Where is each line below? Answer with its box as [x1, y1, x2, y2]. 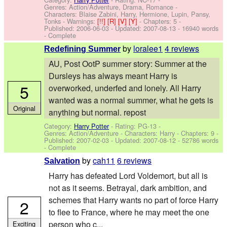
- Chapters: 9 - [175, 128, 219, 138]
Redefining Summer [44, 45, 121, 54]
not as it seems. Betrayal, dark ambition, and [48, 181, 207, 194]
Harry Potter [74, 121, 109, 131]
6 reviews [117, 155, 152, 167]
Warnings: [67, 16, 98, 26]
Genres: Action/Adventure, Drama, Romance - [44, 2, 178, 12]
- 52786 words [176, 135, 219, 145]
